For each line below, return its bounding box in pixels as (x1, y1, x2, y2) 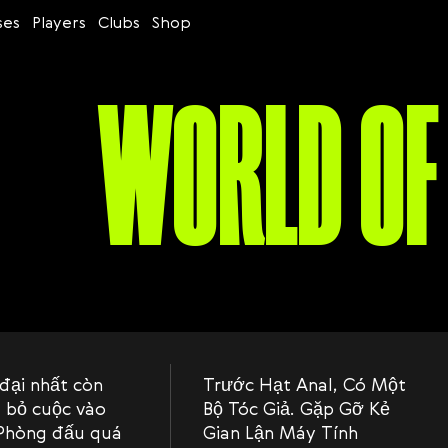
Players (32, 11, 86, 33)
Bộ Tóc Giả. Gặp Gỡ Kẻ (203, 396, 390, 420)
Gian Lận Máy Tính (203, 420, 358, 444)
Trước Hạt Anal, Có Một (203, 372, 406, 396)
